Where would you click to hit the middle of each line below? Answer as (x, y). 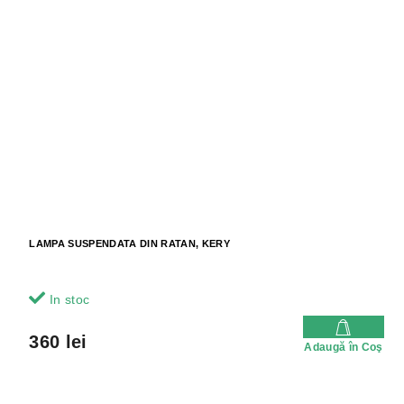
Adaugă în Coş (344, 347)
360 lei (58, 341)
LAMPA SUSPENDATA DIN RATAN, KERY (129, 243)
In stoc (68, 299)
